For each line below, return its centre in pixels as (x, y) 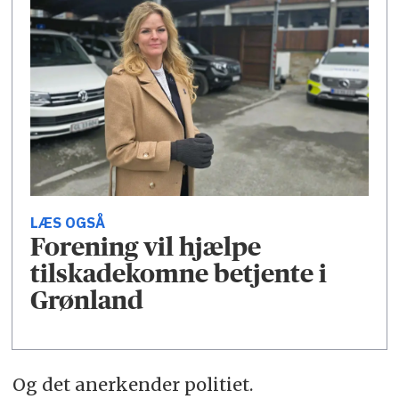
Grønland (87, 300)
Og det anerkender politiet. (132, 384)
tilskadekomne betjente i (179, 273)
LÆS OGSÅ (68, 223)
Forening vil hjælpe (146, 247)
